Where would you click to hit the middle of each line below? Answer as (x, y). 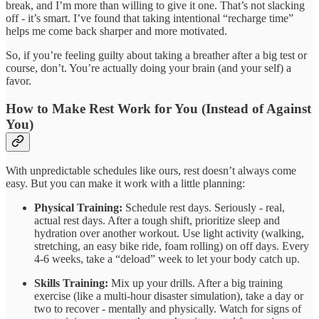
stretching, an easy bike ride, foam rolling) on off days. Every (172, 246)
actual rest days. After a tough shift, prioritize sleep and (157, 221)
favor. (19, 80)
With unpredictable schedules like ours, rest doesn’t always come (151, 171)
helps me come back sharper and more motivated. (116, 31)
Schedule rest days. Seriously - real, (204, 208)
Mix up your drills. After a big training (195, 283)
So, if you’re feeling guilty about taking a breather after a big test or (156, 55)
